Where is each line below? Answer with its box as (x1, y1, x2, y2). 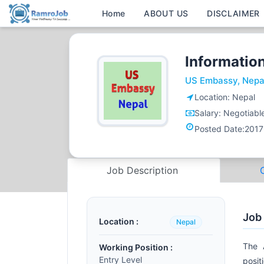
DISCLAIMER (207, 8, 260, 18)
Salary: (194, 108, 223, 118)
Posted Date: (194, 124, 245, 134)
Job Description (107, 164, 181, 176)
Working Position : (99, 242, 173, 252)
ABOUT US (144, 8, 189, 18)
